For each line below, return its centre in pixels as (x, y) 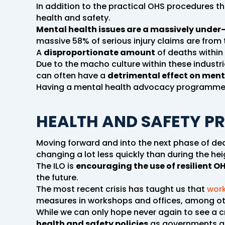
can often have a (72, 75)
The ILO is (56, 166)
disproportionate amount (99, 52)
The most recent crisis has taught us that (122, 189)
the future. (57, 177)
